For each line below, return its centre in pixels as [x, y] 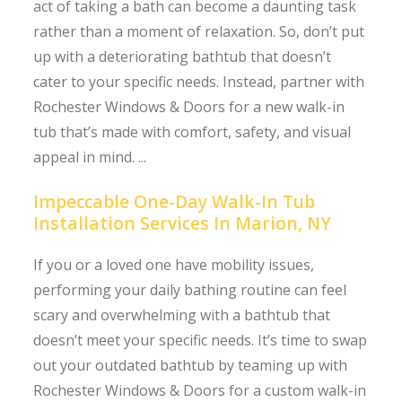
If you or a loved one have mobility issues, [174, 264]
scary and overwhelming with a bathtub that [182, 315]
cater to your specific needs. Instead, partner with [199, 81]
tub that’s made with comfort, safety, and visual [192, 131]
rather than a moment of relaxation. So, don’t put [199, 31]
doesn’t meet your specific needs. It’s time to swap [201, 340]
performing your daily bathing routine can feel [190, 289]
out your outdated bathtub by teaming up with [191, 365]
